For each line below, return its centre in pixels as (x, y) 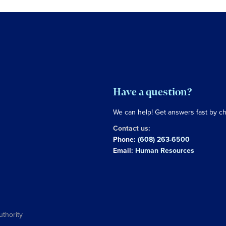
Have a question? (153, 92)
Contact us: (132, 128)
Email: (124, 150)
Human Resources (165, 150)
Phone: (125, 139)
